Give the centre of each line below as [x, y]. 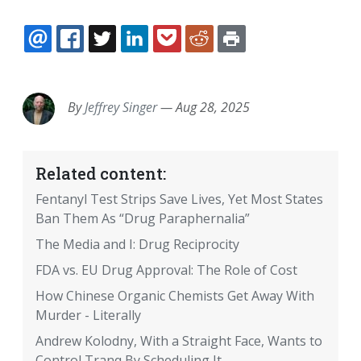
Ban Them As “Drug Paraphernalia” [143, 219]
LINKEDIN [192, 58]
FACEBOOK [132, 58]
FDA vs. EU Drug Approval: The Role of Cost [166, 270]
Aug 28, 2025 [213, 108]
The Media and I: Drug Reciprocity [137, 245]
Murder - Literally [88, 315]
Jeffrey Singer [121, 108]
